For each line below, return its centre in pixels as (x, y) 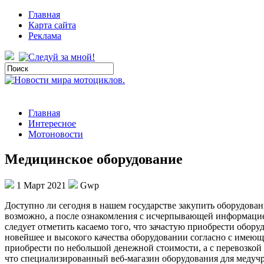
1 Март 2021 (41, 185)
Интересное (52, 123)
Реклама (45, 36)
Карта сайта (52, 25)
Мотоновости (56, 134)
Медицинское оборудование (94, 159)
